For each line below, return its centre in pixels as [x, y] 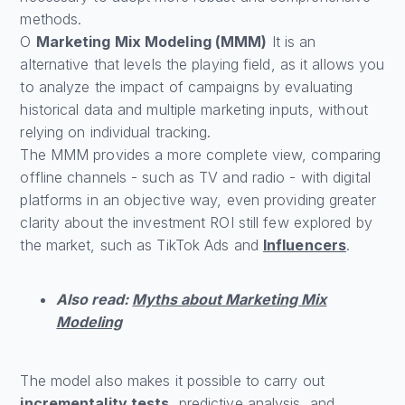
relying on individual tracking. [116, 132]
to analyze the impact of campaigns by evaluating [187, 87]
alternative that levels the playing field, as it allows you [202, 65]
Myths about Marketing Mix [230, 300]
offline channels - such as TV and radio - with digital [195, 178]
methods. [51, 19]
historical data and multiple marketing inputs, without [194, 110]
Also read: [94, 300]
